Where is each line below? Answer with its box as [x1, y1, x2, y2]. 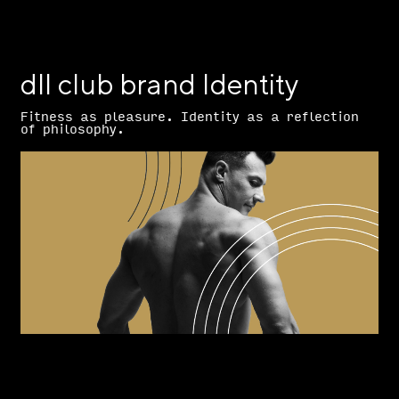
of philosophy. [20, 123, 125, 136]
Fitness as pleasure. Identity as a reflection [20, 110, 359, 124]
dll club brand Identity [20, 67, 299, 101]
